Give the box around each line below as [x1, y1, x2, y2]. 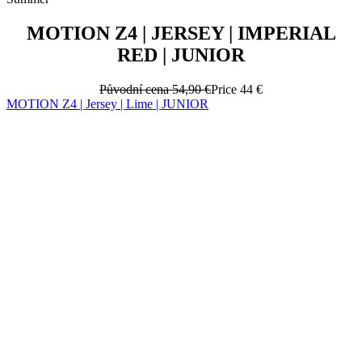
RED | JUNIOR [117, 44, 245, 65]
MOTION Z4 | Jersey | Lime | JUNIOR [6, 96, 208, 111]
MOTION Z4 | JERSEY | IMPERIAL [26, 22, 336, 44]
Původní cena [99, 82, 169, 96]
